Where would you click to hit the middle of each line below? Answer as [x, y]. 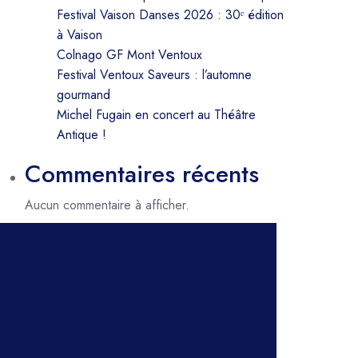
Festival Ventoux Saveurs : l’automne [154, 75]
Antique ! [82, 135]
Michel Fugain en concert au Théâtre [156, 115]
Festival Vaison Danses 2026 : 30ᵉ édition [170, 15]
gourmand [84, 95]
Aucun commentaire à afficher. [107, 205]
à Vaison [80, 35]
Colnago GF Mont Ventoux [131, 55]
